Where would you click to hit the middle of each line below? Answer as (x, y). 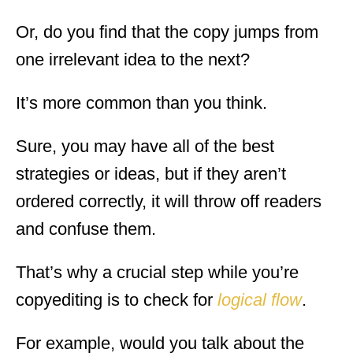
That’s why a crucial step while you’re (157, 272)
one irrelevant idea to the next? (133, 59)
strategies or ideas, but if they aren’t (151, 173)
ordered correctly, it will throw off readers (169, 201)
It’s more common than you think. (141, 102)
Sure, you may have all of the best (145, 146)
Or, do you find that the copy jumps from (167, 32)
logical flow (260, 299)
